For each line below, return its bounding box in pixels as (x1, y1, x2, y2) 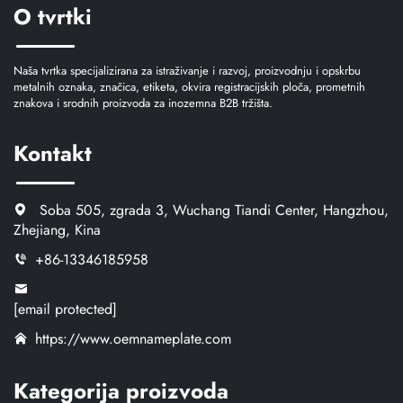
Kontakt (13, 138, 92, 170)
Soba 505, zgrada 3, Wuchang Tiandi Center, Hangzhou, (35, 200, 389, 221)
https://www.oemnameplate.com (35, 328, 231, 350)
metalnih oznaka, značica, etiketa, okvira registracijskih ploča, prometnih (13, 78, 365, 96)
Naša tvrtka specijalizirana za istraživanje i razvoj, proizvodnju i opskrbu (13, 62, 361, 80)
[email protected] (13, 299, 117, 320)
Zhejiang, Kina (13, 219, 101, 241)
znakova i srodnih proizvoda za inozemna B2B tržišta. (13, 94, 273, 112)
